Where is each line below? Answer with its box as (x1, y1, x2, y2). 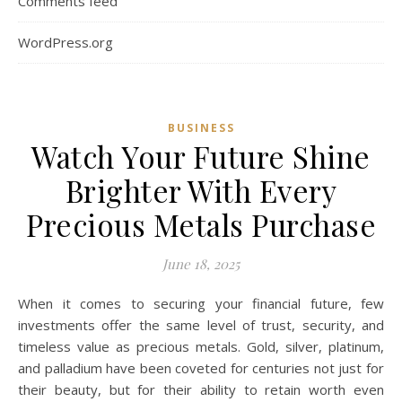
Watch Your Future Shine (31, 136, 371, 176)
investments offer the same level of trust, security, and (18, 316, 384, 334)
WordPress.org (18, 33, 113, 51)
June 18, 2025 (162, 255, 240, 273)
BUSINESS (167, 120, 235, 135)
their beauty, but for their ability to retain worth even (18, 380, 384, 398)
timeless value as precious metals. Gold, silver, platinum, (18, 337, 384, 355)
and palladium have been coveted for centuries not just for (18, 359, 384, 377)
